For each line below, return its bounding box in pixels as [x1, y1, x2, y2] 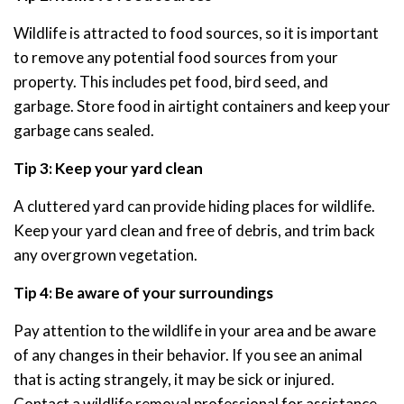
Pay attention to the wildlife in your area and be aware [14, 321, 376, 341]
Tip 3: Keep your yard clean [14, 159, 203, 179]
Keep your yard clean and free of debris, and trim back [14, 221, 375, 241]
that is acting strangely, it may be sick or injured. [14, 370, 335, 390]
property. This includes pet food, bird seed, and [14, 72, 328, 92]
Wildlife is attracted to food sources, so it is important [14, 23, 379, 43]
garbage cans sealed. [14, 121, 154, 141]
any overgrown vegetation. [14, 245, 197, 265]
